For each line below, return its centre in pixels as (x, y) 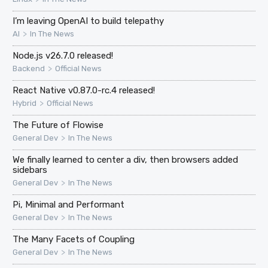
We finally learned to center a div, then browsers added (126, 160)
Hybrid (25, 103)
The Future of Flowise (58, 125)
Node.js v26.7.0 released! (63, 56)
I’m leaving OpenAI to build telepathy (89, 21)
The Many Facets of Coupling (74, 240)
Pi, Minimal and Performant (69, 205)
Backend (29, 69)
